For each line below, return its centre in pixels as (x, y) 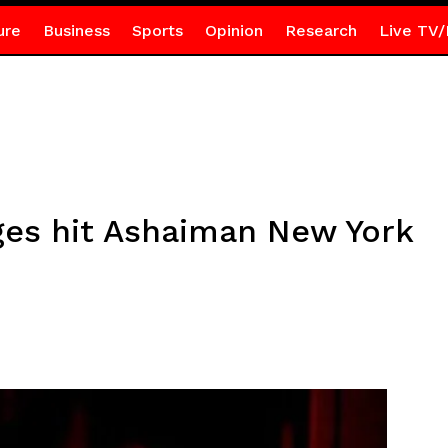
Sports (157, 30)
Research (320, 30)
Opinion (233, 30)
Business (76, 30)
